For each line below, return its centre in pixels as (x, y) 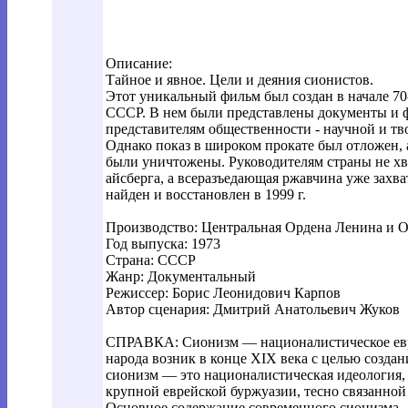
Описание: (139, 63)
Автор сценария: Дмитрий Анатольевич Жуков (253, 309)
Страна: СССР (151, 260)
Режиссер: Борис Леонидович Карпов (223, 293)
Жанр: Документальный (181, 276)
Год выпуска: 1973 (163, 244)
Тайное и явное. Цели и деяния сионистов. (240, 80)
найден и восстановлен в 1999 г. (206, 194)
